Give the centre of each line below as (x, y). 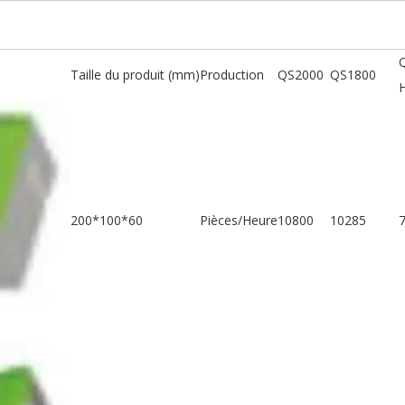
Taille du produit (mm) (135, 74)
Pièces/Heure (239, 220)
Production (232, 74)
